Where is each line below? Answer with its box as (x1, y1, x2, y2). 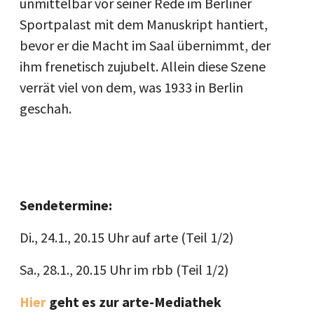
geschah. (20, 100, 71, 118)
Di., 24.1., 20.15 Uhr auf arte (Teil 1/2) (20, 228, 233, 247)
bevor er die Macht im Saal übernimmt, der (20, 36, 271, 55)
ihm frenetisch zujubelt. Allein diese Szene (20, 57, 266, 76)
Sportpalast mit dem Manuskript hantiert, (20, 15, 268, 34)
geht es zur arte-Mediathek (49, 293, 221, 311)
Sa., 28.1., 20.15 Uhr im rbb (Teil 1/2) (20, 261, 228, 279)
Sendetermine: (20, 196, 115, 214)
